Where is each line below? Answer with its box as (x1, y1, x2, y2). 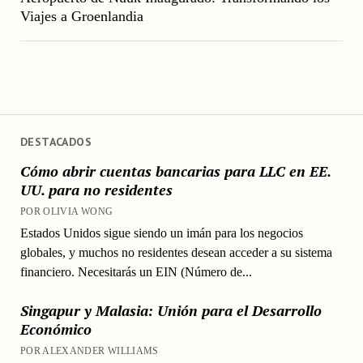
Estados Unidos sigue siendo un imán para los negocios (19, 225, 303, 240)
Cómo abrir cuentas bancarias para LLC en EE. (19, 160, 331, 181)
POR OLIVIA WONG (19, 205, 113, 217)
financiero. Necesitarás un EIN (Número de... (19, 264, 252, 279)
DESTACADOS (19, 135, 92, 149)
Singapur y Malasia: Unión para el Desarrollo (19, 300, 322, 320)
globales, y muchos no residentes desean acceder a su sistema (19, 245, 332, 259)
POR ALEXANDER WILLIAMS (19, 344, 159, 357)
